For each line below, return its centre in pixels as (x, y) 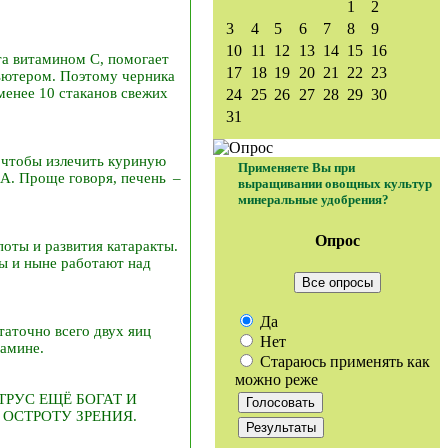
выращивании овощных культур (335, 183)
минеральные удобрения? (313, 199)
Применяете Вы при (296, 167)
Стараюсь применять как (343, 361)
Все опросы (337, 282)
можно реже (276, 379)
